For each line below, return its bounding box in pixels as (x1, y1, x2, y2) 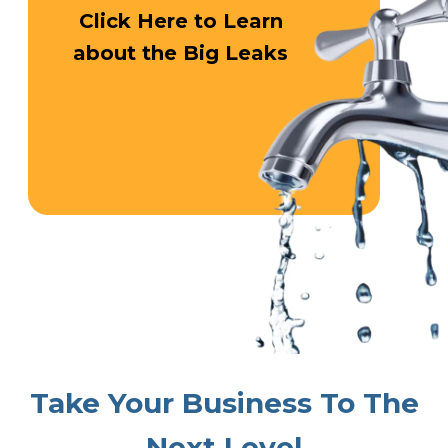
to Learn (187, 8, 283, 33)
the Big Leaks (136, 40, 288, 65)
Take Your (29, 386, 174, 421)
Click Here (78, 8, 188, 33)
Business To (173, 386, 355, 421)
